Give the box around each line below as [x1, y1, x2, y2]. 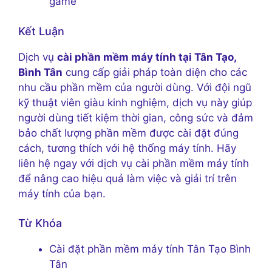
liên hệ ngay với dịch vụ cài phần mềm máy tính [18, 157, 249, 169]
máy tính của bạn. [18, 187, 106, 200]
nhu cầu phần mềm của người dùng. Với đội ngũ [18, 81, 251, 93]
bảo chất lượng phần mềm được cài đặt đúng [18, 126, 239, 139]
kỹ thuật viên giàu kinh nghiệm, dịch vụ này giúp [18, 96, 252, 109]
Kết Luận [18, 24, 64, 38]
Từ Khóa [18, 217, 62, 230]
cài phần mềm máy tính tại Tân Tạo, [57, 50, 236, 63]
